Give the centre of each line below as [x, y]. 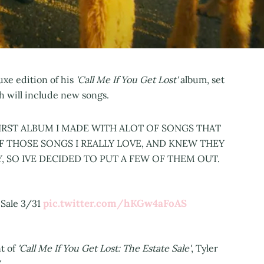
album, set [202, 80]
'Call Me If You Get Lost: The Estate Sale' [103, 248]
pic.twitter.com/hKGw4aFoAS [115, 204]
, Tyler [204, 248]
